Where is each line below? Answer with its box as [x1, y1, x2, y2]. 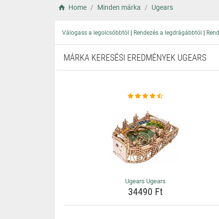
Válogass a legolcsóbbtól [62, 29, 129, 36]
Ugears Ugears [125, 177, 166, 185]
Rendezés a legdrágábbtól [133, 29, 202, 36]
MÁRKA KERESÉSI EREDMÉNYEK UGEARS [64, 52, 206, 63]
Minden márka [97, 3, 141, 11]
